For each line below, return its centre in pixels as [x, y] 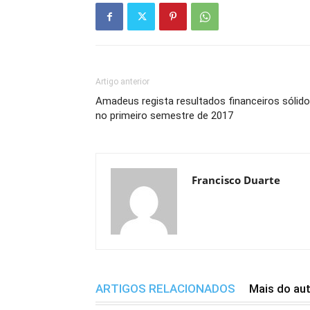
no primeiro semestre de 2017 [164, 116]
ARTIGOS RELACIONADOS [165, 289]
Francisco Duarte [236, 180]
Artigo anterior [122, 82]
